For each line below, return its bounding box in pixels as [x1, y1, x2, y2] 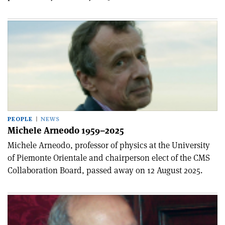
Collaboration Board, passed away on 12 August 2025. [8, 165, 202, 176]
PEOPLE [8, 116, 33, 123]
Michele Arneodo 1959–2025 [8, 125, 124, 136]
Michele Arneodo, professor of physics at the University [8, 140, 210, 151]
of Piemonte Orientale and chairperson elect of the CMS [8, 152, 210, 163]
